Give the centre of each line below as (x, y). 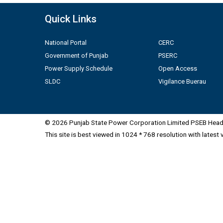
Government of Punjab (77, 55)
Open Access (177, 68)
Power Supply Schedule (79, 68)
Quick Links (71, 19)
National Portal (66, 42)
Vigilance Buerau (182, 81)
